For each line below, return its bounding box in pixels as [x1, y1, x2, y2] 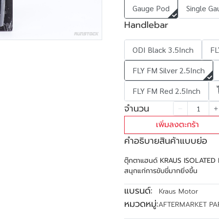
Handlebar [124, 18, 168, 32]
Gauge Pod [132, 3, 170, 13]
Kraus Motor [159, 186, 198, 197]
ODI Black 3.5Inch [132, 44, 194, 55]
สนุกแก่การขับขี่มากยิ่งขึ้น [124, 166, 197, 176]
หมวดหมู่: [124, 197, 158, 211]
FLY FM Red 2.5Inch [132, 86, 200, 96]
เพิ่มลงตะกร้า [156, 119, 199, 131]
